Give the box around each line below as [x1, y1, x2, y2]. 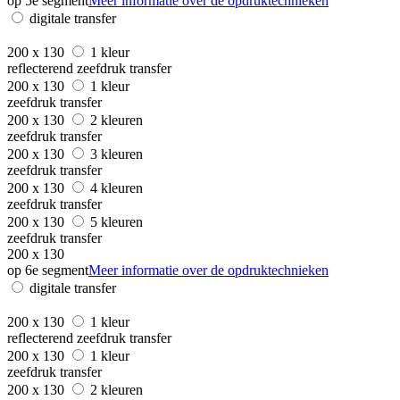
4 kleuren [90, 179, 146, 196]
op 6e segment [7, 262, 88, 278]
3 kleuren [90, 146, 146, 162]
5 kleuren [90, 213, 146, 229]
